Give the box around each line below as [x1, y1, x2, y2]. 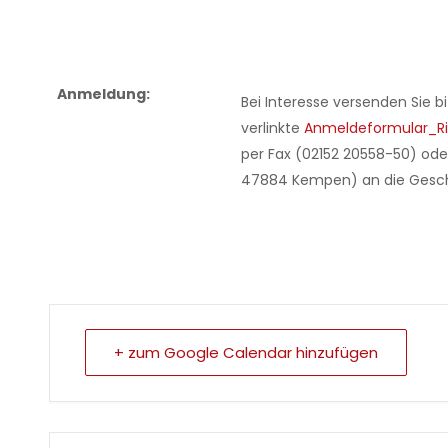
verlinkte [241, 118, 304, 139]
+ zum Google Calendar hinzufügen [114, 342, 378, 364]
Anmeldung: [57, 84, 150, 105]
